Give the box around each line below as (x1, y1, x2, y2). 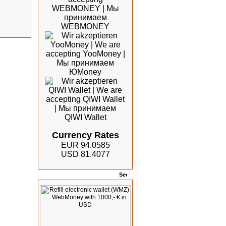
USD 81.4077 (61, 150, 110, 158)
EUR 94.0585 (61, 141, 110, 149)
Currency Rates (51, 130, 119, 140)
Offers (43, 173, 60, 179)
